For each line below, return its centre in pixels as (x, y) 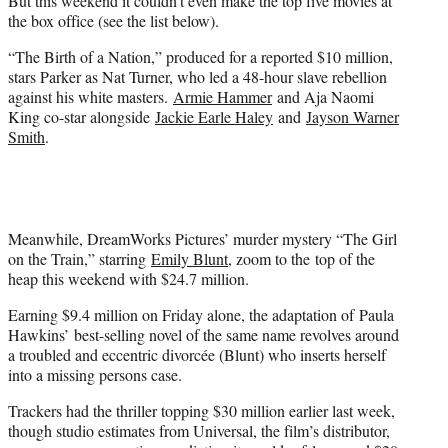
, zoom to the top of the (301, 259)
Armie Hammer (222, 97)
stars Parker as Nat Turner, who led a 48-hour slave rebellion (197, 77)
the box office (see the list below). (113, 21)
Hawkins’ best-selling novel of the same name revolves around (203, 335)
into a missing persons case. (95, 375)
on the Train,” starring (79, 259)
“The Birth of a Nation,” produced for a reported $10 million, (200, 57)
